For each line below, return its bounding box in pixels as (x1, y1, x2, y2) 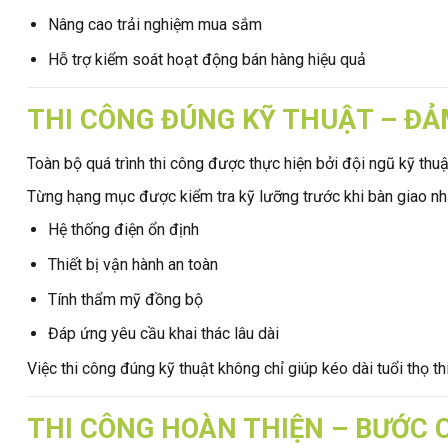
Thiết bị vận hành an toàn (47, 255, 218, 275)
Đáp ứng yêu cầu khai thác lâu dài (47, 324, 279, 344)
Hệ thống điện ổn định (47, 220, 199, 240)
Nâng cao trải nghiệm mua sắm (47, 15, 262, 35)
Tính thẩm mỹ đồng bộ (47, 289, 203, 309)
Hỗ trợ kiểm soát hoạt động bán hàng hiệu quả (47, 49, 366, 69)
